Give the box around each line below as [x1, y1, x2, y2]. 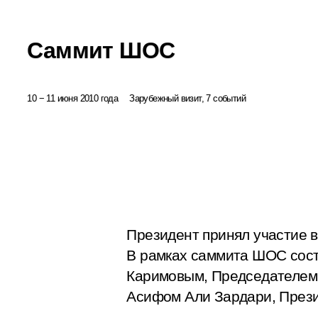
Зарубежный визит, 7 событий [129, 92, 246, 104]
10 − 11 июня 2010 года [27, 92, 119, 104]
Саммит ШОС [27, 37, 175, 63]
